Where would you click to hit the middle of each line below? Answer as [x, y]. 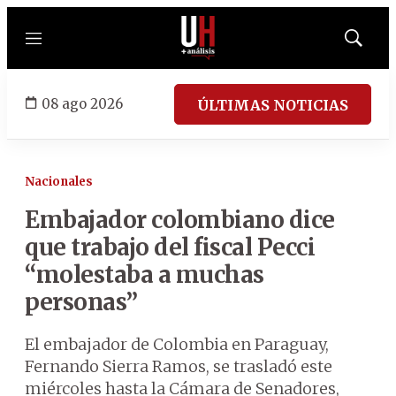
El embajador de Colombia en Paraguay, [177, 344]
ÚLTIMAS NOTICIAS [273, 105]
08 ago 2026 [82, 103]
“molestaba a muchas [145, 274]
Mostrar [372, 43]
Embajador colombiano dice [180, 220]
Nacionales [59, 182]
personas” [81, 302]
